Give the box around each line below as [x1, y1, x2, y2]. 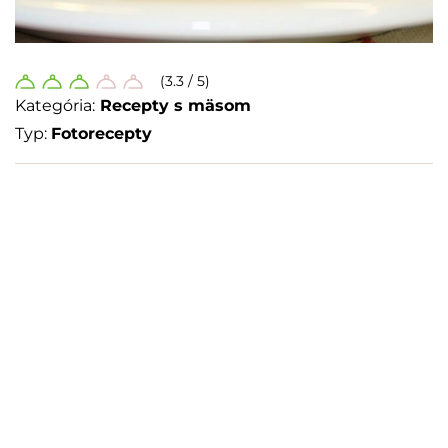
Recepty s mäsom [100, 96, 251, 116]
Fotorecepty [51, 124, 152, 144]
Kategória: [15, 96, 95, 116]
